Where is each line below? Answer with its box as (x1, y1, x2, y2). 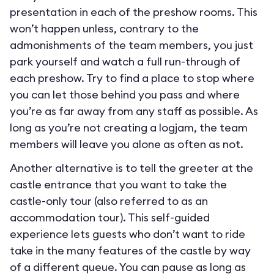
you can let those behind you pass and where (10, 87, 240, 102)
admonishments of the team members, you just (10, 38, 253, 52)
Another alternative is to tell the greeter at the (10, 161, 253, 175)
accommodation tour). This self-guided (10, 210, 210, 224)
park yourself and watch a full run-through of (10, 54, 240, 68)
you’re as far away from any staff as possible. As (10, 104, 258, 118)
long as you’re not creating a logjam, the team (10, 120, 248, 135)
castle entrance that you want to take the (10, 177, 227, 191)
